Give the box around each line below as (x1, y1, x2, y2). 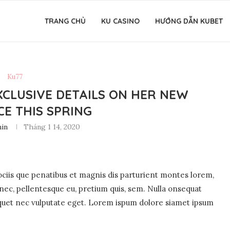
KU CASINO (101, 16, 140, 26)
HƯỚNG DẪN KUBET (155, 16, 223, 26)
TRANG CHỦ (45, 16, 86, 26)
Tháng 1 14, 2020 (24, 122, 81, 131)
